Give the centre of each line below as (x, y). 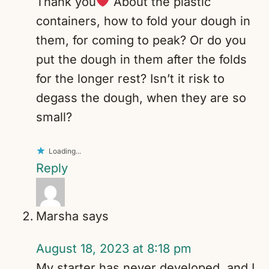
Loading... (65, 151)
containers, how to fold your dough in (143, 21)
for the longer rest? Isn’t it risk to (130, 79)
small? (54, 117)
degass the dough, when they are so (141, 98)
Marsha (57, 216)
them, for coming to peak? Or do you (141, 41)
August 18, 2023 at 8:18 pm (114, 249)
